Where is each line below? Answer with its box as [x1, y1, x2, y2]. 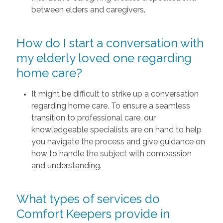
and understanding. [31, 161, 102, 171]
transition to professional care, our [31, 113, 156, 123]
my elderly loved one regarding [16, 51, 192, 66]
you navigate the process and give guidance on [31, 137, 205, 147]
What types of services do [16, 192, 160, 207]
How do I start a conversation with [16, 36, 204, 51]
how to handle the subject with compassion [31, 149, 192, 159]
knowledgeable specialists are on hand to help [31, 125, 202, 135]
